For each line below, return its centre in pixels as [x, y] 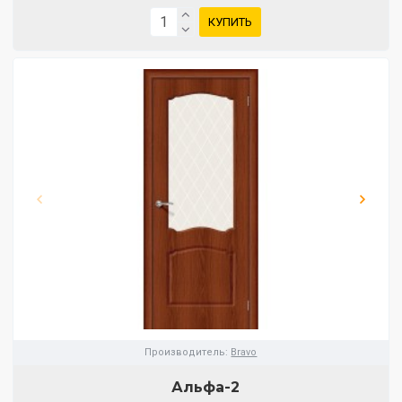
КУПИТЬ [230, 22]
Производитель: [187, 352]
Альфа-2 [205, 387]
